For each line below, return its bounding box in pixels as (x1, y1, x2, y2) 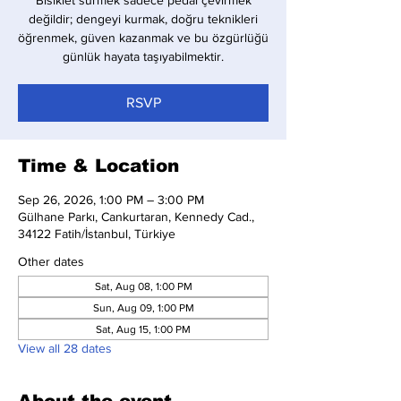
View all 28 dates (18, 341, 112, 355)
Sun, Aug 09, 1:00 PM (92, 302, 194, 314)
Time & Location (18, 156, 179, 175)
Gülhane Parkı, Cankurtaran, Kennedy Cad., (18, 209, 254, 224)
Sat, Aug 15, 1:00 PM (96, 323, 191, 336)
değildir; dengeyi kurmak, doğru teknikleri (29, 12, 258, 26)
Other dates (18, 254, 84, 269)
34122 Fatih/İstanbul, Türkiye (18, 226, 175, 241)
